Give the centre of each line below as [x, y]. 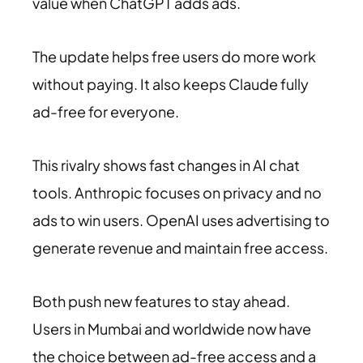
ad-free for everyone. [106, 111]
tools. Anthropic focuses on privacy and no [177, 192]
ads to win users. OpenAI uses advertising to [181, 220]
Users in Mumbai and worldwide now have [172, 328]
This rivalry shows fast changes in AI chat [166, 164]
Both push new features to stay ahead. [161, 301]
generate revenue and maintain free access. [180, 247]
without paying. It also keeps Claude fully [171, 83]
